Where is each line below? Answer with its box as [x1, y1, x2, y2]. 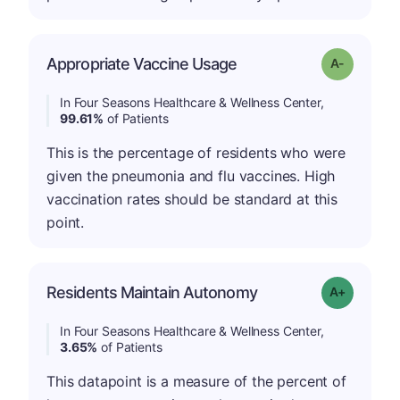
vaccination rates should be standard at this [46, 190, 337, 208]
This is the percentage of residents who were [46, 144, 346, 162]
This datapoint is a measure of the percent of [46, 372, 346, 390]
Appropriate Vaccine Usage [46, 54, 237, 73]
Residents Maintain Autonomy [46, 283, 257, 302]
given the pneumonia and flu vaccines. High [46, 167, 336, 185]
